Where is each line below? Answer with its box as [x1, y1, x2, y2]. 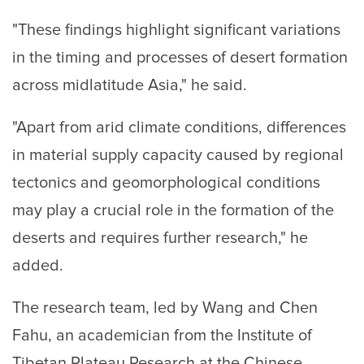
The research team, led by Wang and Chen [12, 300, 318, 317]
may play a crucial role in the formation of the [12, 202, 334, 219]
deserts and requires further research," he [12, 230, 308, 247]
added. [12, 258, 63, 275]
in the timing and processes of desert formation [12, 50, 348, 67]
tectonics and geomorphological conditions [12, 175, 320, 192]
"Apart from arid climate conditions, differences [12, 119, 346, 136]
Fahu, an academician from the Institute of [12, 327, 312, 344]
